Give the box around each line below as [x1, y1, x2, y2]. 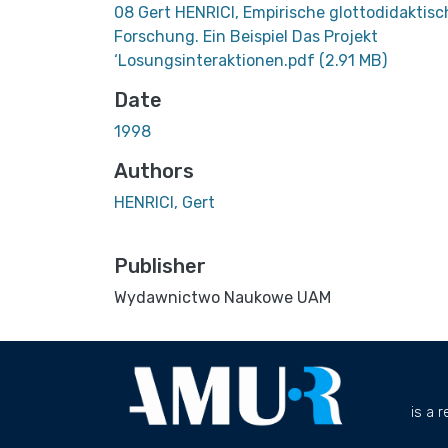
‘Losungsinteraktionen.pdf [114, 50, 319, 70]
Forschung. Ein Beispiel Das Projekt [114, 26, 378, 46]
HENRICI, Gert [114, 192, 215, 212]
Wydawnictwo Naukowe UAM [114, 287, 331, 307]
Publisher [114, 253, 206, 278]
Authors [114, 158, 194, 183]
